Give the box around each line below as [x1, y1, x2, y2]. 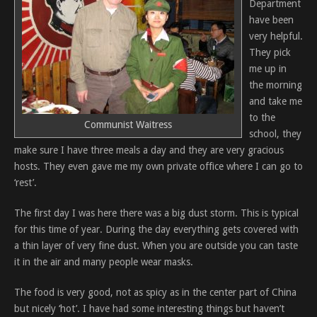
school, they [249, 128, 301, 139]
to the [249, 112, 275, 123]
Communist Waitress [84, 119, 172, 130]
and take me [249, 96, 302, 107]
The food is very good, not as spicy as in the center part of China [14, 287, 296, 298]
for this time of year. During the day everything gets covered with [14, 224, 299, 235]
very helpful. [249, 30, 303, 42]
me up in [249, 63, 287, 74]
